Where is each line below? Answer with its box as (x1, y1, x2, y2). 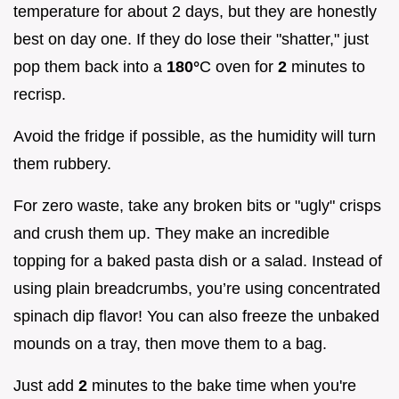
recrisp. (13, 85, 66, 104)
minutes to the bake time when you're (87, 377, 356, 395)
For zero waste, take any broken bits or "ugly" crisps (13, 197, 381, 216)
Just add (13, 377, 78, 395)
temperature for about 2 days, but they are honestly (13, 3, 377, 21)
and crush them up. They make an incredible (13, 224, 330, 243)
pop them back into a (13, 58, 167, 77)
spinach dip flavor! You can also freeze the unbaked (13, 307, 379, 326)
